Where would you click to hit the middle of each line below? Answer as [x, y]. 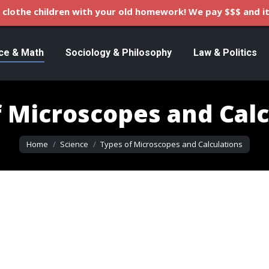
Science [74, 144]
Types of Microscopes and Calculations [171, 144]
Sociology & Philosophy [118, 52]
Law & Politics [225, 52]
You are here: [49, 137]
